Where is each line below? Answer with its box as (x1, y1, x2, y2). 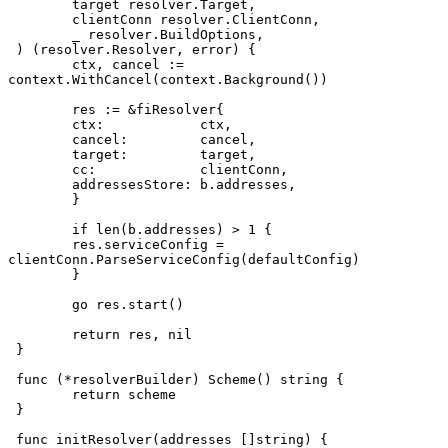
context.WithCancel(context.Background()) (8, 72, 328, 88)
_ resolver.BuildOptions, (72, 27, 264, 43)
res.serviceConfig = (8, 237, 48, 253)
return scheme (72, 387, 176, 403)
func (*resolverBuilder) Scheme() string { (16, 372, 344, 388)
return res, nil (72, 327, 192, 343)
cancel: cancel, (200, 132, 256, 148)
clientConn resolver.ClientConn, (72, 12, 320, 28)
